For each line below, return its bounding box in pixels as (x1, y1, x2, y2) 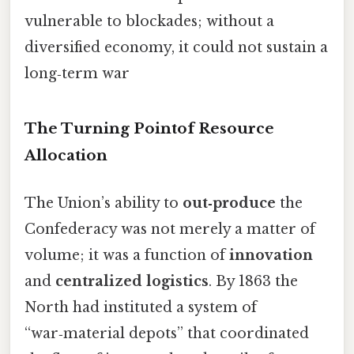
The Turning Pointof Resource (24, 119, 274, 138)
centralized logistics (55, 272, 209, 290)
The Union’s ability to (24, 194, 183, 212)
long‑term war (24, 64, 130, 82)
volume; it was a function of (24, 246, 229, 264)
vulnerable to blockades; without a (24, 12, 274, 30)
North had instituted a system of (24, 298, 257, 316)
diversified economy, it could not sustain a (24, 38, 328, 56)
